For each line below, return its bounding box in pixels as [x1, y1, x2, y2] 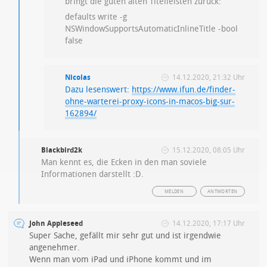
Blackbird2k [41, 145, 83, 154]
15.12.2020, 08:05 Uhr [172, 145, 245, 154]
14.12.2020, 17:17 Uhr [172, 219, 245, 228]
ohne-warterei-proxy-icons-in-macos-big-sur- [65, 96, 235, 107]
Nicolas [65, 73, 91, 82]
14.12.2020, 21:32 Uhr [172, 73, 245, 82]
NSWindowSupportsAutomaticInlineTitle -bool [65, 23, 238, 34]
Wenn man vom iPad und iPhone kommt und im [29, 254, 212, 265]
